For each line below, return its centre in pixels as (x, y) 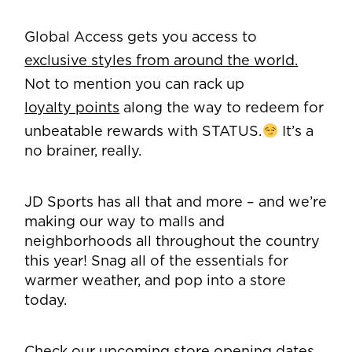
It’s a (295, 132)
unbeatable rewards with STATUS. (143, 132)
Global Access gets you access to (141, 38)
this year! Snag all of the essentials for (157, 262)
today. (46, 301)
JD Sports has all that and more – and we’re (176, 203)
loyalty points (72, 109)
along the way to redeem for (222, 109)
